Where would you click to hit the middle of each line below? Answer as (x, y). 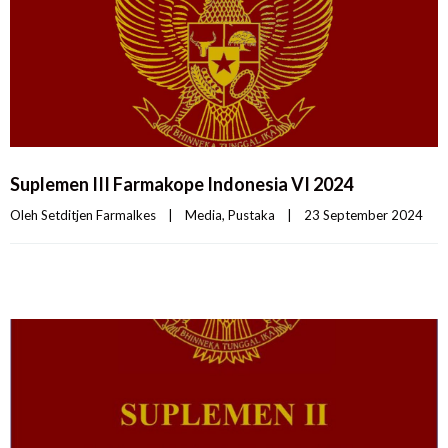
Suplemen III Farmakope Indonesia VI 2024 (181, 183)
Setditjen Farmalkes (98, 214)
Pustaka (251, 214)
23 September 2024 (369, 214)
